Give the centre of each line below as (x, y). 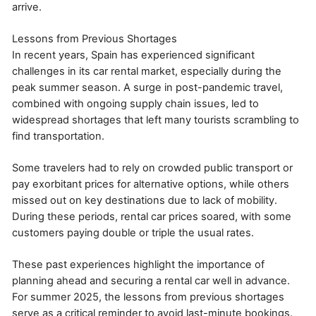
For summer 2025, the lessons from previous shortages (148, 297)
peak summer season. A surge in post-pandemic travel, (147, 87)
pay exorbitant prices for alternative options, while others (151, 184)
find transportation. (58, 136)
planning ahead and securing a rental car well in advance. (151, 280)
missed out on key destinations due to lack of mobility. (145, 200)
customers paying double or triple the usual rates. (133, 232)
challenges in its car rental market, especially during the (147, 71)
